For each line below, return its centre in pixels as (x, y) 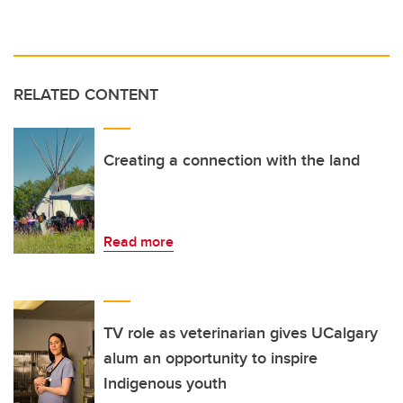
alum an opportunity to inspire (210, 358)
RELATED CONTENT (86, 94)
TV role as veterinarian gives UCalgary (241, 332)
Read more (139, 241)
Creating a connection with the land (232, 160)
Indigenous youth (165, 383)
